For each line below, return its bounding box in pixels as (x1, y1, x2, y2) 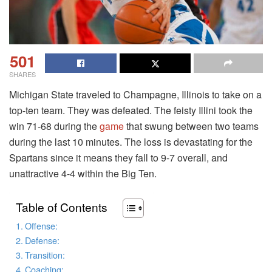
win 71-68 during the (9, 119, 100, 134)
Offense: (24, 219, 58, 233)
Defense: (24, 234, 59, 247)
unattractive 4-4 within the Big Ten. (9, 166, 157, 181)
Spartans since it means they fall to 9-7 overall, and (9, 151, 228, 165)
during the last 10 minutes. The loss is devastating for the (9, 135, 253, 149)
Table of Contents (16, 199, 107, 216)
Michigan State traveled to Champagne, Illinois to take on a (9, 87, 262, 102)
